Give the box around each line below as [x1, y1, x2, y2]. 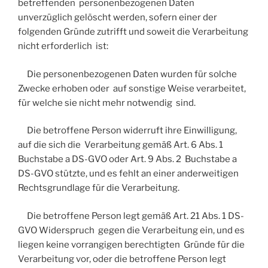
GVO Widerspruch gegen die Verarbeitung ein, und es [18, 224, 245, 236]
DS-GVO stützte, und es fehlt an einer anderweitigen [18, 168, 240, 179]
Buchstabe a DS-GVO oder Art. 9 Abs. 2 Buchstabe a [18, 154, 237, 165]
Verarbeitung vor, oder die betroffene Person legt [18, 253, 226, 264]
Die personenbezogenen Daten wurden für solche [18, 68, 237, 80]
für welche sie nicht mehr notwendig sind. [18, 97, 196, 108]
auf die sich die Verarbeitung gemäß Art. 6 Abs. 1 [18, 139, 223, 151]
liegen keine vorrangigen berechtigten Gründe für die [18, 239, 245, 250]
